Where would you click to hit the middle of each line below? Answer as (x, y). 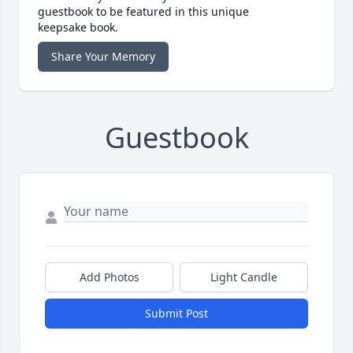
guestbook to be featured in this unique (143, 12)
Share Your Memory (103, 57)
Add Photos (109, 277)
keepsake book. (78, 28)
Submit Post (176, 314)
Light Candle (244, 277)
